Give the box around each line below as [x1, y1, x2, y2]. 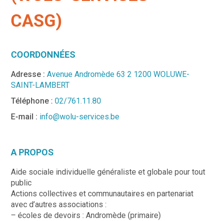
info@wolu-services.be [39, 111, 120, 121]
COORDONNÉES [11, 49, 76, 60]
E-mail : [11, 111, 38, 121]
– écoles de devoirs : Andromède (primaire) [11, 210, 161, 220]
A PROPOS [11, 147, 54, 157]
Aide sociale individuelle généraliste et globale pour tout [11, 167, 206, 177]
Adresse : [11, 69, 45, 79]
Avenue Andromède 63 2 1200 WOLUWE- [47, 69, 190, 79]
